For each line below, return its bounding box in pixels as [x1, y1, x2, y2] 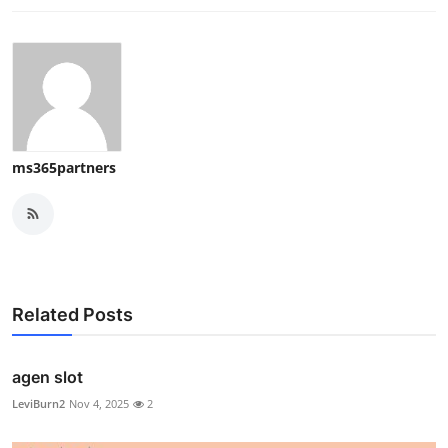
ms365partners [12, 157, 116, 177]
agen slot [12, 366, 83, 387]
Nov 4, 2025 [69, 395, 129, 411]
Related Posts [12, 303, 133, 325]
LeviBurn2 [12, 395, 65, 411]
